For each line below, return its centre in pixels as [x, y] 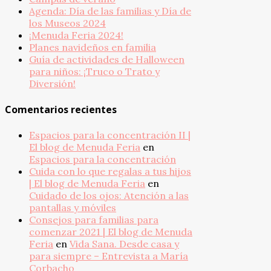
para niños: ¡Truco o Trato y [94, 72]
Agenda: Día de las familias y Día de [110, 11]
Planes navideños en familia [93, 47]
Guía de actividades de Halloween [107, 60]
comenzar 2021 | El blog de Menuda [111, 231]
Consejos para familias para [94, 219]
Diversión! [52, 84]
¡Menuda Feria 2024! [76, 35]
